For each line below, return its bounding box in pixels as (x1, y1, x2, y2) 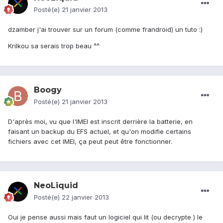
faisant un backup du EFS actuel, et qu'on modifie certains (8, 127, 191, 136)
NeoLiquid (34, 181, 78, 191)
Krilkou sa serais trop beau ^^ (8, 42, 100, 50)
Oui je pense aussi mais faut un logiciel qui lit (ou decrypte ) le (8, 213, 203, 222)
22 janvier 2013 (62, 193, 109, 202)
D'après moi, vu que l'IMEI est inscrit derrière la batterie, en (8, 117, 193, 126)
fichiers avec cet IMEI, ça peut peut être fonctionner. (8, 137, 172, 146)
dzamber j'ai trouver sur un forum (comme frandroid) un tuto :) (8, 25, 203, 34)
